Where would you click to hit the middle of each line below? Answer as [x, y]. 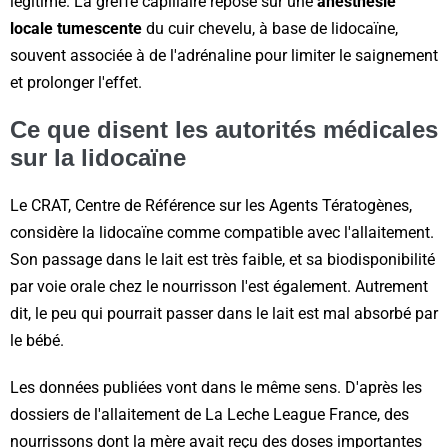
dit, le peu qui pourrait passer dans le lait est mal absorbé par [224, 314]
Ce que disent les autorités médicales [224, 130]
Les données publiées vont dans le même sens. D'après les [216, 388]
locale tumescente [76, 29]
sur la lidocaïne [98, 158]
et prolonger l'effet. [76, 83]
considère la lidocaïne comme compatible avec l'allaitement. [222, 233]
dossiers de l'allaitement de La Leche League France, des [209, 415]
